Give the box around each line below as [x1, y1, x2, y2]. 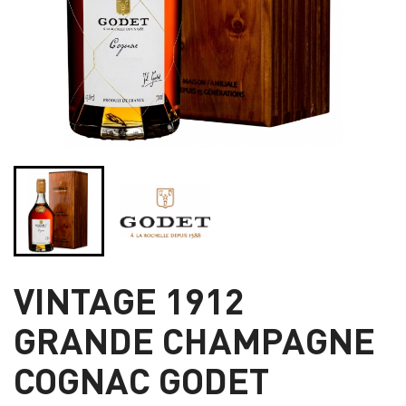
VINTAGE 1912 [14, 275, 245, 323]
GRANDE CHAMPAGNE [14, 315, 375, 362]
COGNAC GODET [14, 355, 269, 402]
